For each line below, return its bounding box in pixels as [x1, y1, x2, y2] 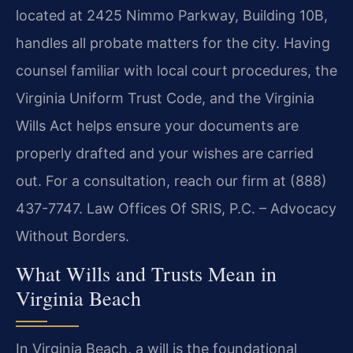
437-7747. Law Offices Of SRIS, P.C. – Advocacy [16, 200, 336, 217]
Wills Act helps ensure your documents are [16, 117, 299, 135]
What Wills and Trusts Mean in [16, 259, 277, 287]
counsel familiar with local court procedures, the [16, 62, 337, 80]
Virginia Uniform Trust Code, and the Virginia [16, 90, 314, 107]
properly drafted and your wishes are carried [16, 145, 314, 162]
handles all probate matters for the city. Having [16, 35, 330, 52]
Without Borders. [16, 228, 129, 245]
